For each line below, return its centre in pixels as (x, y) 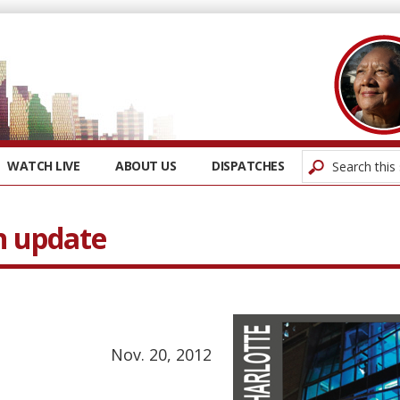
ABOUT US (146, 166)
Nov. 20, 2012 (161, 354)
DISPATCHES (248, 166)
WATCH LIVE (43, 166)
